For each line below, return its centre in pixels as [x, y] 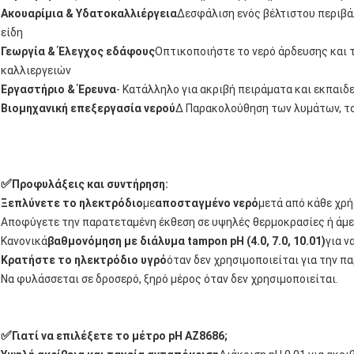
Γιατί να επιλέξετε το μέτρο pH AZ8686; [120, 335]
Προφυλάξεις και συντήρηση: [90, 184]
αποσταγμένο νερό [207, 203]
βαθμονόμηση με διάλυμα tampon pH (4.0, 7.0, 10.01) [186, 241]
